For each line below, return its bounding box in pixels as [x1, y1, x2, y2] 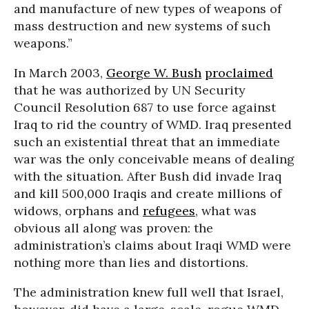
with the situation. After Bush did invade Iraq [14, 168, 281, 184]
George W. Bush [106, 65, 201, 81]
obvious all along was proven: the [14, 220, 213, 236]
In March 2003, [14, 65, 106, 81]
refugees [143, 203, 195, 219]
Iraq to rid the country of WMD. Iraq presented [14, 117, 292, 132]
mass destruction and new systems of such [14, 18, 270, 34]
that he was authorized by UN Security [14, 82, 246, 98]
